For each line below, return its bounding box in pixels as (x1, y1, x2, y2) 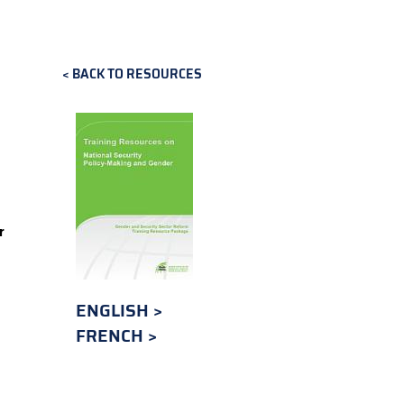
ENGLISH (75, 297, 153, 324)
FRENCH (75, 322, 148, 349)
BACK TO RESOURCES (71, 64, 202, 84)
